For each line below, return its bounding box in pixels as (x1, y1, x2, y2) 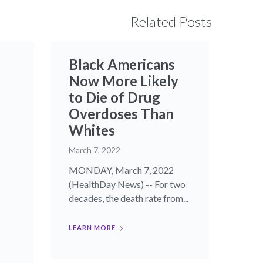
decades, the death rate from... (68, 193, 188, 204)
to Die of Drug (68, 89, 160, 106)
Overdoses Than (68, 105, 174, 123)
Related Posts (130, 13, 212, 31)
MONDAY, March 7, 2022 (68, 164, 174, 176)
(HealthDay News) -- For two (68, 178, 186, 190)
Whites (68, 122, 115, 139)
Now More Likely (68, 72, 178, 90)
